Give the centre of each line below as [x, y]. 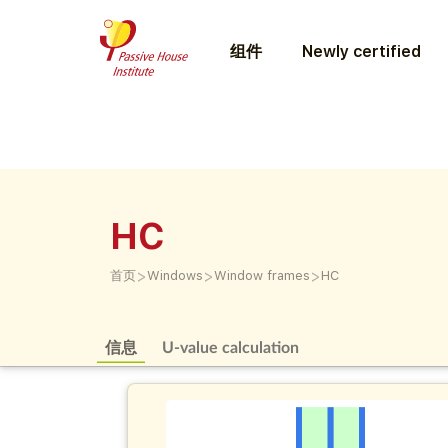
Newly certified [361, 51]
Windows [175, 275]
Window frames [262, 275]
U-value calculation [231, 346]
